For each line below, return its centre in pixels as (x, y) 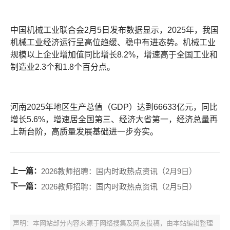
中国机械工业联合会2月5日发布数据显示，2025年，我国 (114, 30)
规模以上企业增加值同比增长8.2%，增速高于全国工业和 (114, 55)
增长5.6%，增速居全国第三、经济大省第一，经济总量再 (114, 119)
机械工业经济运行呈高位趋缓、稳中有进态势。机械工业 (113, 42)
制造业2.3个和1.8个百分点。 (63, 67)
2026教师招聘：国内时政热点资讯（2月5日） (119, 187)
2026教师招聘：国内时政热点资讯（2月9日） (119, 171)
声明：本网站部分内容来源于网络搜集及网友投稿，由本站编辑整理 (113, 223)
